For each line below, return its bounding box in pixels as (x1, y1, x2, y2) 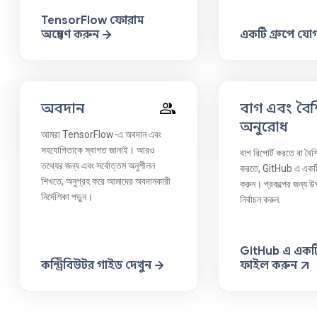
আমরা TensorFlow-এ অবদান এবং (41, 128, 162, 140)
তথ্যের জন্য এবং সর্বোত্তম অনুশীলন (41, 159, 156, 171)
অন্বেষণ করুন (41, 27, 100, 42)
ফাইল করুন (240, 258, 298, 272)
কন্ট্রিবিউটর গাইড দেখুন (41, 258, 152, 272)
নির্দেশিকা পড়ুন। (41, 190, 93, 202)
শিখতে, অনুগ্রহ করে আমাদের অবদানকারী (41, 175, 171, 187)
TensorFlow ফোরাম (41, 13, 145, 28)
